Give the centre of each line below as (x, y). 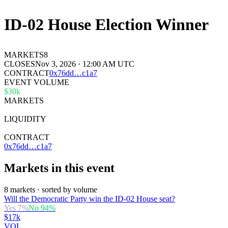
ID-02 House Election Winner (106, 24)
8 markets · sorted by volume (51, 189)
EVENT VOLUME (37, 82)
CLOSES (20, 64)
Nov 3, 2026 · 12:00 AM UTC (85, 64)
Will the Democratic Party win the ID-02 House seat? (90, 198)
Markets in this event (59, 168)
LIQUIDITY (25, 119)
